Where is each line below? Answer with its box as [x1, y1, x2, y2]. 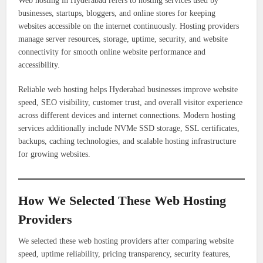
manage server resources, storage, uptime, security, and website [18, 35, 228, 44]
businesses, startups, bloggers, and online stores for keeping [18, 9, 216, 18]
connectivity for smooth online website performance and [18, 48, 206, 57]
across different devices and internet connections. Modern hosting [18, 111, 236, 120]
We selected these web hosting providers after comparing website [18, 237, 234, 246]
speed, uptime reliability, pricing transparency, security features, [18, 249, 231, 259]
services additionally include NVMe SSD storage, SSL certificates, [18, 124, 240, 133]
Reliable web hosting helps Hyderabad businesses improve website [18, 85, 238, 95]
